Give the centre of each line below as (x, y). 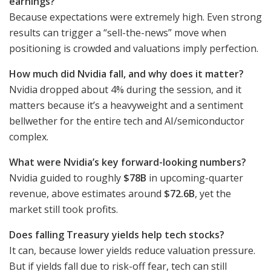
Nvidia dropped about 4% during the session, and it (125, 89)
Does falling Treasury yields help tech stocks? (117, 234)
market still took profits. (64, 209)
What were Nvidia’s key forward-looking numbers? (128, 162)
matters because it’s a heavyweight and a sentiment (126, 105)
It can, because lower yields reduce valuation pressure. (132, 250)
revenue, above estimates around (87, 193)
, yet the (213, 193)
